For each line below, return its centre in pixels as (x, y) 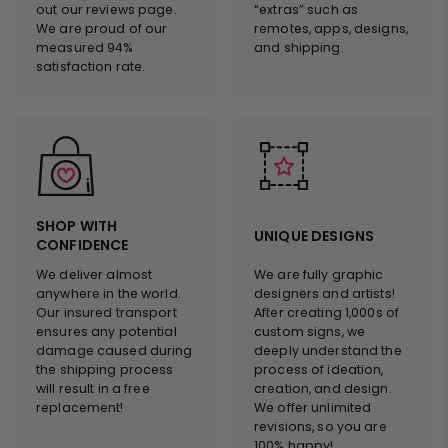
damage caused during (114, 351)
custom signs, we (310, 332)
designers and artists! (324, 294)
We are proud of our (102, 29)
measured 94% (85, 48)
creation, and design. (323, 389)
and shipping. (299, 48)
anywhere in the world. (108, 294)
